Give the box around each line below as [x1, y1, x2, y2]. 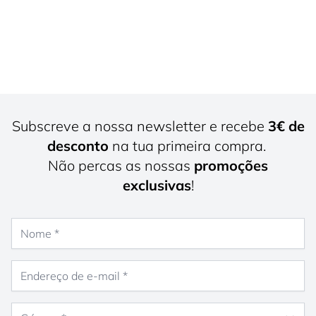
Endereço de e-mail [11, 260, 101, 273]
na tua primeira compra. [108, 136, 269, 154]
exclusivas [122, 176, 191, 194]
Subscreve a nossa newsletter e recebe [11, 116, 268, 135]
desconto [47, 136, 109, 154]
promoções [194, 156, 268, 174]
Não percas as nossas [48, 156, 194, 174]
